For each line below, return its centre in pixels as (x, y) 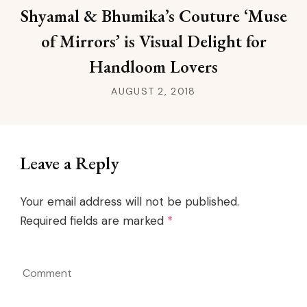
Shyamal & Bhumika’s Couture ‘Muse (153, 16)
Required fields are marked (94, 221)
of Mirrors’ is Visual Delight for (153, 41)
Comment (47, 291)
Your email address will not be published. (130, 202)
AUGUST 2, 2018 (153, 91)
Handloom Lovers (153, 67)
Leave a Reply (70, 163)
